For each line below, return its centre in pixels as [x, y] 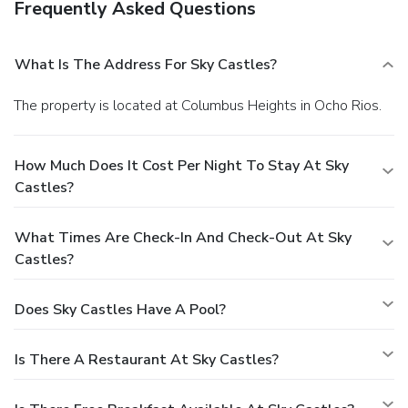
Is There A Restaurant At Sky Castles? [147, 359]
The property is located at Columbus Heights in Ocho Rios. [202, 105]
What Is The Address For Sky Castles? [146, 64]
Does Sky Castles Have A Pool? [120, 309]
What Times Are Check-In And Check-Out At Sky [183, 237]
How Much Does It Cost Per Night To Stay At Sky [182, 165]
